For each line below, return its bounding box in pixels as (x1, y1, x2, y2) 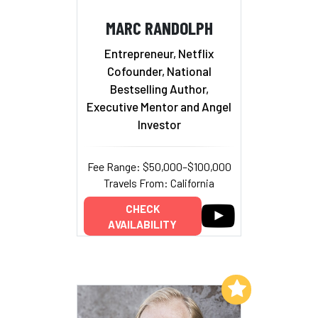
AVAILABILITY (108, 217, 177, 231)
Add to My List (147, 281, 219, 295)
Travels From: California (104, 175, 214, 190)
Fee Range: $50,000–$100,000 (87, 159, 231, 173)
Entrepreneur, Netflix (104, 45, 214, 60)
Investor (137, 116, 181, 131)
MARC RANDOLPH (105, 16, 213, 39)
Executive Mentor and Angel (87, 99, 231, 114)
